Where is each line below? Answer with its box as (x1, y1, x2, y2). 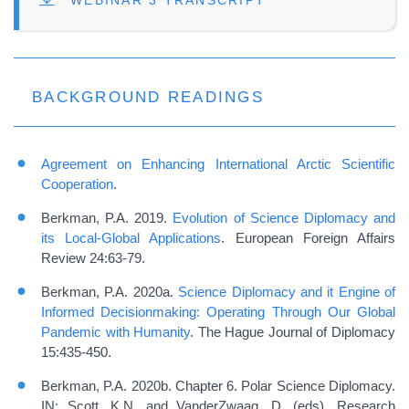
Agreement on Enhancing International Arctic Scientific (41, 156, 395, 173)
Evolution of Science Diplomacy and (173, 210, 396, 226)
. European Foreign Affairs (221, 230, 396, 246)
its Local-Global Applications (41, 230, 222, 246)
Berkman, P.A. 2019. (41, 210, 173, 226)
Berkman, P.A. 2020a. (41, 284, 179, 300)
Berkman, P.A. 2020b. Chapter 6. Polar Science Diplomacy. (41, 378, 395, 394)
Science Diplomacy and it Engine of (178, 284, 395, 300)
